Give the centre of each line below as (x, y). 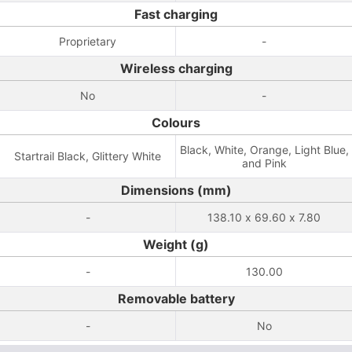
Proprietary (88, 41)
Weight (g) (176, 244)
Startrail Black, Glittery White (88, 156)
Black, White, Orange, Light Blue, (264, 150)
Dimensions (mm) (176, 190)
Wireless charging (176, 68)
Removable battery (176, 299)
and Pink (264, 163)
